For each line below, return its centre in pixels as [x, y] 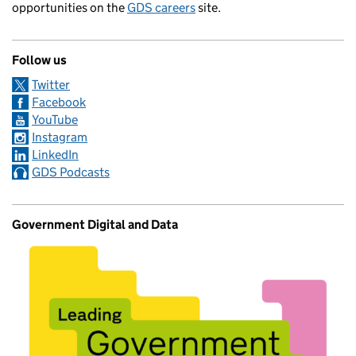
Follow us [39, 60]
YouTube [55, 120]
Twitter [51, 85]
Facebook [59, 103]
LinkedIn [55, 155]
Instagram [60, 137]
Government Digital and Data [95, 225]
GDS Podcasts [71, 172]
